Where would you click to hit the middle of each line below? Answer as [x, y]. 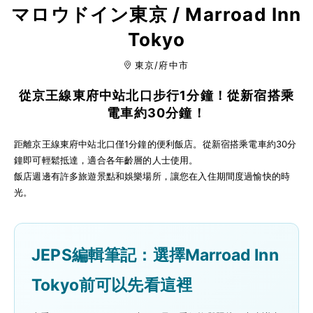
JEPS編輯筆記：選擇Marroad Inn [155, 255]
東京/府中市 [162, 65]
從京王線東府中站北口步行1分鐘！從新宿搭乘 [156, 96]
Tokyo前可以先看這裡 [112, 285]
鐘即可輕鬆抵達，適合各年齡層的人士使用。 [106, 160]
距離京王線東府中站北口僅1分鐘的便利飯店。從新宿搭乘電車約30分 [155, 144]
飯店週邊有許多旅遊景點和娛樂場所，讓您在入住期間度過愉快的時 [152, 176]
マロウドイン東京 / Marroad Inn [156, 15]
